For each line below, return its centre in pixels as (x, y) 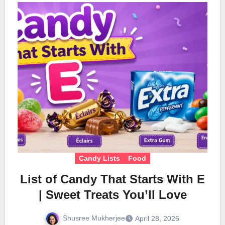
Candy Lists (99, 158)
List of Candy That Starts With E (113, 179)
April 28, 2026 (157, 219)
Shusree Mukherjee (94, 218)
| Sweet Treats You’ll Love (113, 195)
